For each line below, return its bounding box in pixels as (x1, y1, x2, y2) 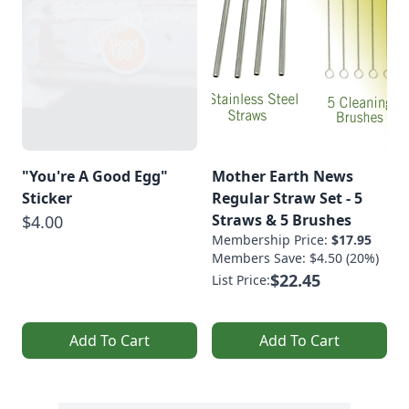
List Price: (212, 270, 270, 288)
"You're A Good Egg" (22, 165, 168, 186)
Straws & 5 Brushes (212, 209, 351, 230)
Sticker (22, 187, 72, 208)
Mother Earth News (212, 165, 353, 186)
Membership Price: (212, 230, 331, 248)
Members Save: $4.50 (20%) (212, 248, 379, 267)
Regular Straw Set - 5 (212, 187, 362, 208)
